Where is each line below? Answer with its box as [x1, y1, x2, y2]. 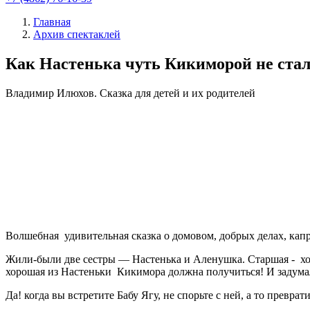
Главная [33, 16, 71, 28]
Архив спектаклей [33, 28, 120, 40]
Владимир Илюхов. [6, 86, 100, 99]
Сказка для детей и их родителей [100, 86, 255, 99]
